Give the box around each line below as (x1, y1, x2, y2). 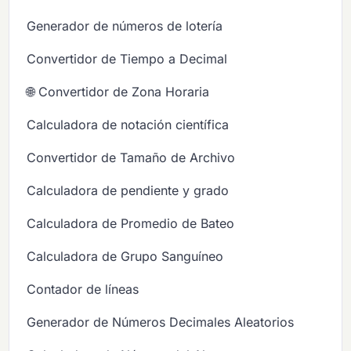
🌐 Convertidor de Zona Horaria (27, 83, 210, 100)
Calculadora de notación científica (27, 116, 230, 132)
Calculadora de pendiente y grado (27, 182, 230, 198)
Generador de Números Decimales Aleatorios (27, 313, 295, 330)
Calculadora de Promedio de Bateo (27, 215, 235, 231)
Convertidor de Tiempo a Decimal (27, 50, 228, 67)
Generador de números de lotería (27, 17, 223, 34)
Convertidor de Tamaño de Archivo (27, 149, 236, 165)
